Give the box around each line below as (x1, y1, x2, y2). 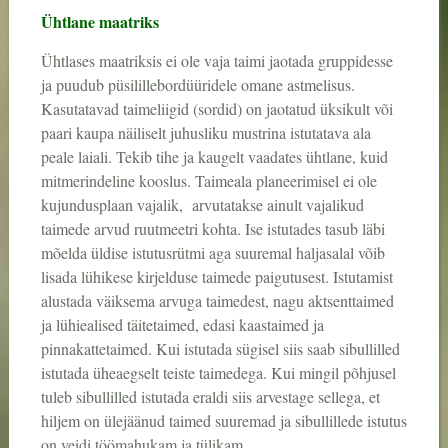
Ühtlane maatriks (40, 10, 159, 34)
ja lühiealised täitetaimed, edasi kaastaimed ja (40, 314, 324, 336)
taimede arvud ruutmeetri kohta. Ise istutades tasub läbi (40, 218, 385, 240)
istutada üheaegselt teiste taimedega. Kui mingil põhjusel (40, 362, 396, 384)
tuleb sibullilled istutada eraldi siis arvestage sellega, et (40, 386, 380, 408)
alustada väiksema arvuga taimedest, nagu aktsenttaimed (40, 290, 394, 312)
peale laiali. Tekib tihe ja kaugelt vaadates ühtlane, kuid (40, 146, 388, 168)
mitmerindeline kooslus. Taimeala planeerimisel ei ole (40, 170, 377, 192)
